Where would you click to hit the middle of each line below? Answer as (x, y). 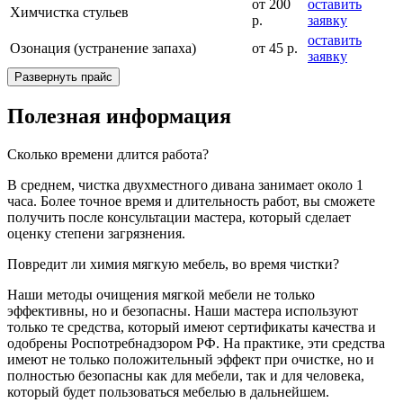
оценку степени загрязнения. (96, 233)
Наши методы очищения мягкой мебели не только (161, 294)
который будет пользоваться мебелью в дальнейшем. (168, 391)
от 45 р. (275, 49)
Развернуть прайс (63, 77)
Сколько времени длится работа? (108, 154)
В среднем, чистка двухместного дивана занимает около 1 (185, 184)
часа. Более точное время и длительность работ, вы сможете (191, 201)
